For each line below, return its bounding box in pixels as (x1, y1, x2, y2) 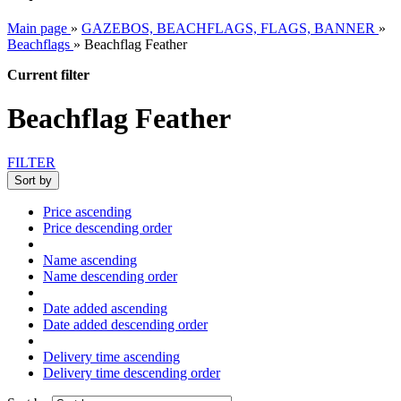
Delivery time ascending (43, 348, 180, 364)
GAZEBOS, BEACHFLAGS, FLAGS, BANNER (81, 21, 375, 36)
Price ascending (43, 203, 132, 219)
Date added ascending (43, 300, 167, 316)
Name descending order (43, 268, 177, 284)
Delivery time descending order (43, 364, 220, 380)
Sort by (14, 173, 52, 187)
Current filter (7, 67, 90, 82)
